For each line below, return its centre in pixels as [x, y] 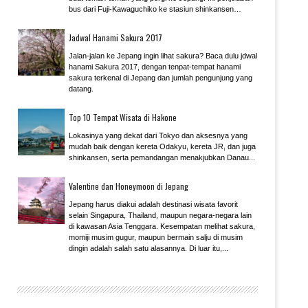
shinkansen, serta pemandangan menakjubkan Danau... [162, 157]
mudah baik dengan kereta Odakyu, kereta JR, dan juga [162, 146]
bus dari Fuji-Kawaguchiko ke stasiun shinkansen [151, 9]
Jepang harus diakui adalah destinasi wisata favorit [153, 204]
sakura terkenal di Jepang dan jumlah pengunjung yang [161, 78]
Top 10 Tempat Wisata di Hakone [123, 117]
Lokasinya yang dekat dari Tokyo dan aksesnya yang [158, 135]
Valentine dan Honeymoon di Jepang [129, 186]
